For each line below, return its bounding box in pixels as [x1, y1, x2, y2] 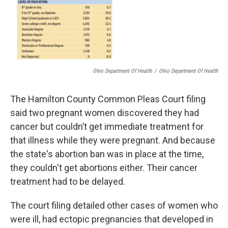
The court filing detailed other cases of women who [10, 199, 218, 211]
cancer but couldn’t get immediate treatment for [10, 121, 204, 132]
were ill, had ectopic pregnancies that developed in [10, 213, 213, 224]
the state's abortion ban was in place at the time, [10, 148, 204, 159]
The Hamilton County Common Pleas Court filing [10, 93, 206, 104]
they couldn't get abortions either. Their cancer [10, 162, 197, 173]
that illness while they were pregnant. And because [10, 134, 215, 146]
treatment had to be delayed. [10, 176, 125, 187]
